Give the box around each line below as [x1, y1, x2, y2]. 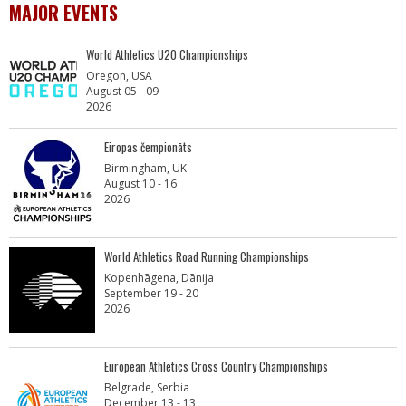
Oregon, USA [86, 68, 152, 83]
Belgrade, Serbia [104, 380, 189, 395]
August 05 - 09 [86, 83, 159, 99]
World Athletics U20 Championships [86, 45, 248, 63]
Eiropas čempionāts [104, 138, 192, 156]
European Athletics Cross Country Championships [104, 357, 328, 375]
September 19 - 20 [104, 285, 198, 301]
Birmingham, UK [104, 160, 187, 176]
